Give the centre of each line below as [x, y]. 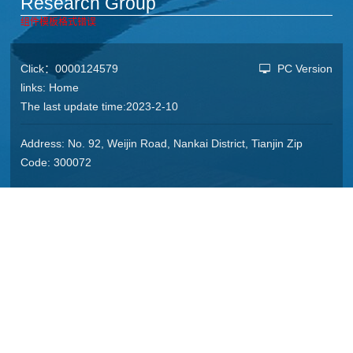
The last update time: [74, 107]
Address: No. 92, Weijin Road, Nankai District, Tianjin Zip [162, 144]
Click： [38, 69]
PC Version [305, 69]
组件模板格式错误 [59, 22]
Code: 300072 [56, 163]
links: [35, 88]
